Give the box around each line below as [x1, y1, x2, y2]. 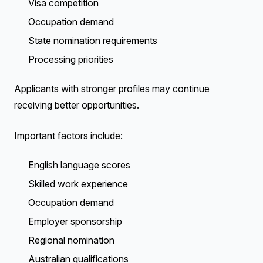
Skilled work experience [28, 178, 128, 190]
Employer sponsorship [28, 215, 122, 227]
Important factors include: [14, 130, 123, 141]
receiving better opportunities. [14, 99, 139, 111]
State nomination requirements [28, 35, 157, 46]
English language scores [28, 159, 130, 171]
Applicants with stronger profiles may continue [14, 83, 210, 95]
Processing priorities [28, 53, 113, 65]
